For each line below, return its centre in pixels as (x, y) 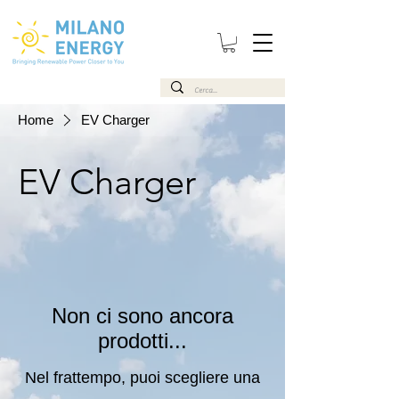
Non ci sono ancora (142, 315)
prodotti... (142, 340)
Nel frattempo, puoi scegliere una (142, 377)
